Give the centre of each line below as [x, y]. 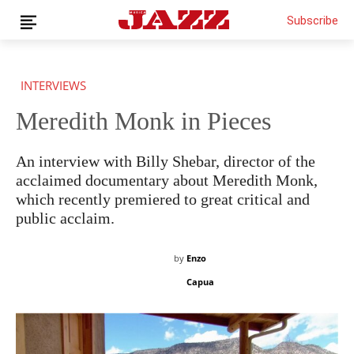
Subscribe [313, 20]
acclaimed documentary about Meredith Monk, [167, 180]
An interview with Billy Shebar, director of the [166, 161]
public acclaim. [65, 218]
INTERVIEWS [53, 85]
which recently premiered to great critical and [163, 199]
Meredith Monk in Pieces [143, 121]
